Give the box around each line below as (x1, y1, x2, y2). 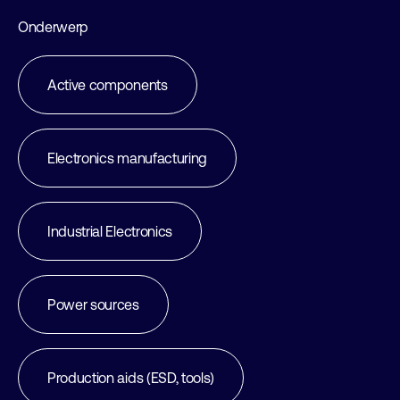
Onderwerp (18, 19, 89, 35)
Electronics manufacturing (47, 150, 207, 166)
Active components (47, 77, 168, 93)
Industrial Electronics (47, 223, 172, 239)
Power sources (47, 296, 139, 312)
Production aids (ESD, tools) (47, 370, 215, 386)
